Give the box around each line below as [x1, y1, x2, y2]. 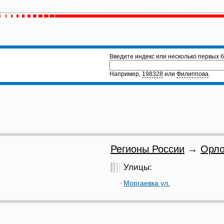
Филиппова [176, 70, 208, 77]
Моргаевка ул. [123, 179, 170, 187]
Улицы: [123, 162, 152, 172]
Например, [109, 70, 142, 77]
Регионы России [110, 143, 184, 154]
